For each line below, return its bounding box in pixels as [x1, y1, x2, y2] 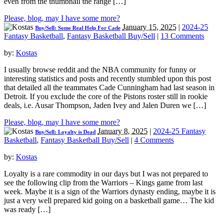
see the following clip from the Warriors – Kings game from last [4, 178, 203, 187]
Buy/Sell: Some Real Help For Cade [35, 25, 120, 31]
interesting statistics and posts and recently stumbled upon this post [4, 74, 211, 83]
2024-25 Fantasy [153, 127, 206, 136]
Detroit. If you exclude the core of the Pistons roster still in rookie [4, 92, 208, 101]
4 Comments [134, 136, 174, 145]
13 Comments [161, 32, 204, 41]
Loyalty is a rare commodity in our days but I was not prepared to [4, 169, 208, 178]
